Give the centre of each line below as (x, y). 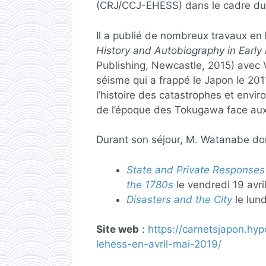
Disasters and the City (179, 199)
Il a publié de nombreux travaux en (180, 35)
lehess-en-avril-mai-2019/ (159, 244)
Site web (118, 229)
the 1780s (150, 184)
